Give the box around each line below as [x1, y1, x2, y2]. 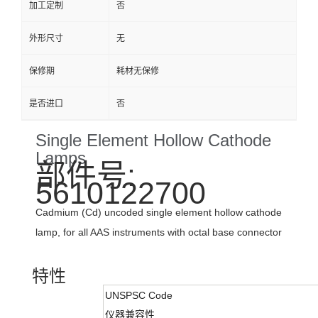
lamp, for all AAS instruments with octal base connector [35, 226, 282, 238]
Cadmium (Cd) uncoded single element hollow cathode [35, 207, 282, 219]
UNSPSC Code [105, 290, 172, 302]
